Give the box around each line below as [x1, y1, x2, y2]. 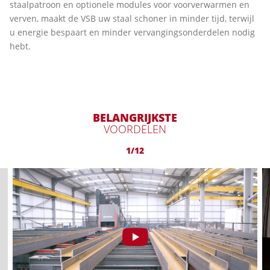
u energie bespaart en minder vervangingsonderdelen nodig [10, 27, 255, 38]
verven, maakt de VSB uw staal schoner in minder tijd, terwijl [10, 13, 254, 24]
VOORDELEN [104, 122, 166, 136]
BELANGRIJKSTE [93, 110, 177, 125]
